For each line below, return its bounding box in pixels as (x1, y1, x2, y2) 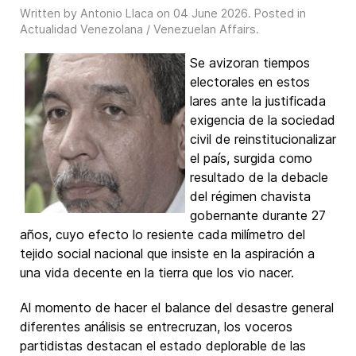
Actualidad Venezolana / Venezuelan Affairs (20, 22, 256, 36)
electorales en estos (190, 74, 310, 90)
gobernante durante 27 (190, 207, 326, 223)
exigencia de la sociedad (190, 112, 335, 128)
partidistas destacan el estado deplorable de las (20, 338, 306, 354)
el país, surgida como (190, 150, 312, 166)
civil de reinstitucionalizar (190, 131, 336, 147)
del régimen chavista (190, 188, 311, 204)
